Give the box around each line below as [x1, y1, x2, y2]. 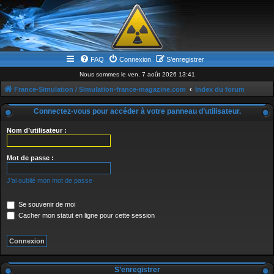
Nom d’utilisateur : [7, 127, 67, 134]
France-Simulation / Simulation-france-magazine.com [14, 86, 186, 93]
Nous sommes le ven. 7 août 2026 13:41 [79, 71, 195, 78]
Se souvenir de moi [17, 201, 75, 208]
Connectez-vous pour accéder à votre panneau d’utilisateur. [33, 107, 241, 116]
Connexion [119, 56, 151, 63]
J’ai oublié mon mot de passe [7, 177, 92, 184]
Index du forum [195, 86, 245, 93]
